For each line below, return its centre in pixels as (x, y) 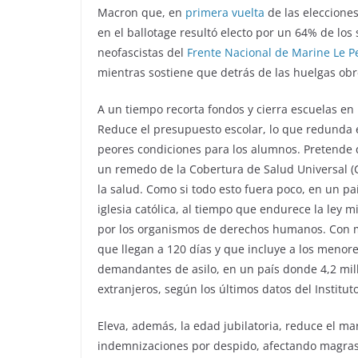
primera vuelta (225, 12)
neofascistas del (142, 52)
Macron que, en (141, 12)
